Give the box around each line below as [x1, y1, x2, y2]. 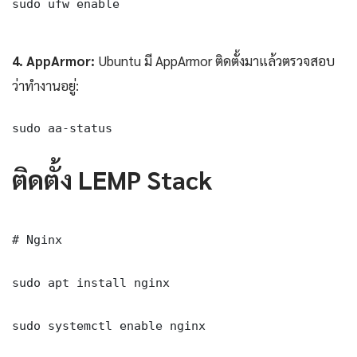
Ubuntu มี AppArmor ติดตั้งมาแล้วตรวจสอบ [95, 51, 335, 69]
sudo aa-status [12, 120, 112, 135]
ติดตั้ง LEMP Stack [12, 162, 212, 195]
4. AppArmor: [12, 51, 95, 69]
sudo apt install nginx [12, 275, 170, 289]
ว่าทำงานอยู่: [12, 76, 79, 94]
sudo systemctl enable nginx [12, 318, 206, 332]
